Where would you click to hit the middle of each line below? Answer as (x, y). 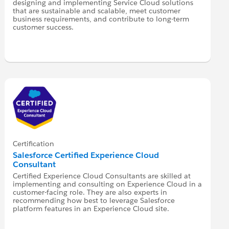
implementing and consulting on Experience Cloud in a (108, 184)
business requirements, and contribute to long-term (101, 19)
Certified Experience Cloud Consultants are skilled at (102, 176)
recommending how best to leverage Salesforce (94, 200)
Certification (34, 143)
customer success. (43, 27)
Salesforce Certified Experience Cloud (86, 155)
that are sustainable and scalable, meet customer (97, 11)
